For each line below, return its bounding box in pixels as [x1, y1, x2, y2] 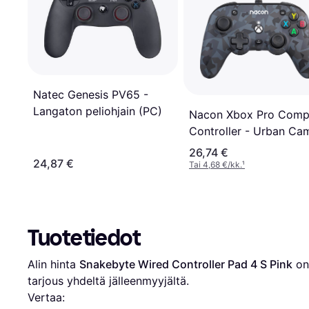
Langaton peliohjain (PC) [33, 103, 162, 118]
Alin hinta [28, 257, 79, 271]
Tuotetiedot [28, 224, 141, 251]
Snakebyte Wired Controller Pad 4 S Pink [79, 257, 292, 271]
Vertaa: [28, 290, 65, 304]
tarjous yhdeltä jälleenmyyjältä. [28, 273, 189, 288]
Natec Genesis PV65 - [33, 87, 148, 101]
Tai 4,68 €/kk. [189, 159, 242, 170]
